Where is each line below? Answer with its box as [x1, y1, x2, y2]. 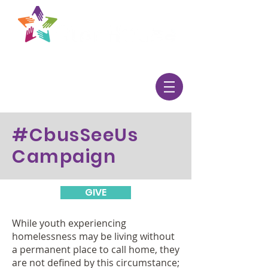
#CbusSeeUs [12, 123, 138, 148]
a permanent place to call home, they [12, 243, 179, 256]
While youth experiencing [12, 217, 126, 230]
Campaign [12, 144, 116, 169]
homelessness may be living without [12, 230, 175, 243]
